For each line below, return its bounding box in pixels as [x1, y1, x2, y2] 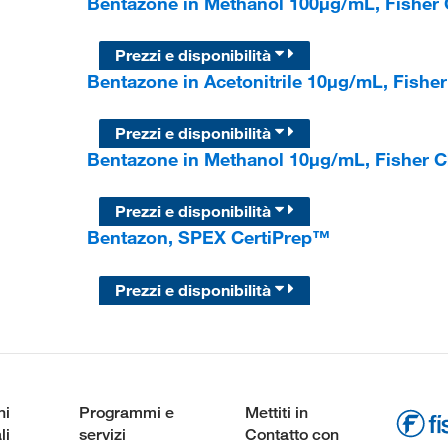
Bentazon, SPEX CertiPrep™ [86, 226, 330, 249]
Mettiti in [244, 402, 308, 422]
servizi [78, 424, 126, 444]
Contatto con [244, 424, 339, 444]
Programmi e [78, 402, 174, 422]
